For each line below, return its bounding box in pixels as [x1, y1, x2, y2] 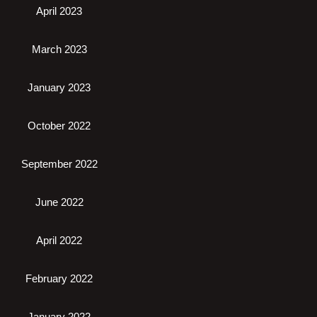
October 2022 [28, 120, 91, 132]
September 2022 [21, 158, 98, 170]
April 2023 [36, 5, 82, 17]
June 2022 [35, 196, 83, 208]
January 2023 [28, 81, 91, 93]
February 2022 [25, 272, 93, 284]
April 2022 [36, 234, 82, 246]
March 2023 [31, 43, 87, 55]
